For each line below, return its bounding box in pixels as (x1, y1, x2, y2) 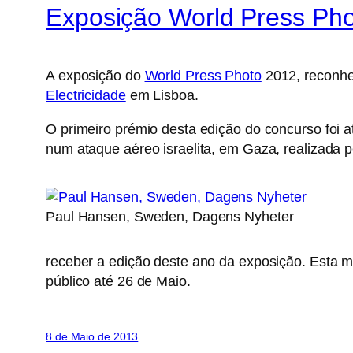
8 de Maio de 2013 (46, 330, 139, 344)
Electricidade (46, 87, 126, 104)
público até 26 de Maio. (46, 273, 191, 290)
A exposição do (46, 68, 145, 84)
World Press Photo (144, 68, 262, 84)
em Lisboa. (125, 87, 199, 104)
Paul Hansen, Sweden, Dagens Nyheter (46, 209, 294, 225)
